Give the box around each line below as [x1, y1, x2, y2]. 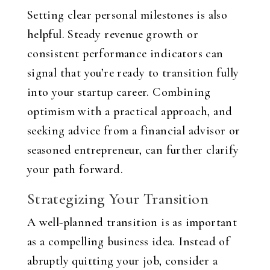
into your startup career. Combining [27, 85, 211, 99]
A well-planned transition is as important [27, 215, 237, 230]
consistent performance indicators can [27, 46, 224, 61]
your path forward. [27, 162, 123, 177]
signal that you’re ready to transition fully [27, 66, 239, 80]
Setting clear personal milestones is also [27, 8, 228, 22]
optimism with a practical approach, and [27, 104, 233, 119]
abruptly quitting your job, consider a [27, 254, 218, 268]
